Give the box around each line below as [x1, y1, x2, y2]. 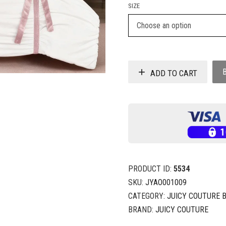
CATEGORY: [128, 191, 167, 201]
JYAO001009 [145, 178, 187, 188]
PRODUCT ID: [128, 164, 174, 174]
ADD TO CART [150, 68, 197, 78]
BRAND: [128, 205, 155, 215]
